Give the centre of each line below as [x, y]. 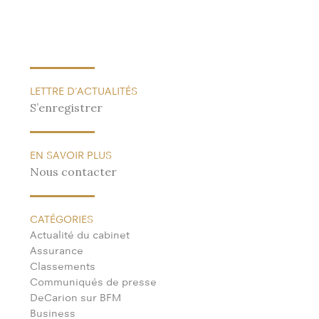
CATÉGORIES [62, 219]
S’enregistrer [66, 107]
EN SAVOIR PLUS [71, 155]
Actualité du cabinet [80, 234]
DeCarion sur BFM [75, 297]
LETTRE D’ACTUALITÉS [84, 90]
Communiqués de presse [93, 281]
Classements [63, 266]
